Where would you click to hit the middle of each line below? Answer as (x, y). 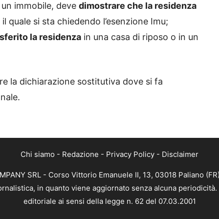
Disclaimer (180, 154)
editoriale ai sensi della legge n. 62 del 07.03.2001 (109, 201)
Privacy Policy (130, 154)
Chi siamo (38, 154)
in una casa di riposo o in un (140, 37)
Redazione (80, 154)
